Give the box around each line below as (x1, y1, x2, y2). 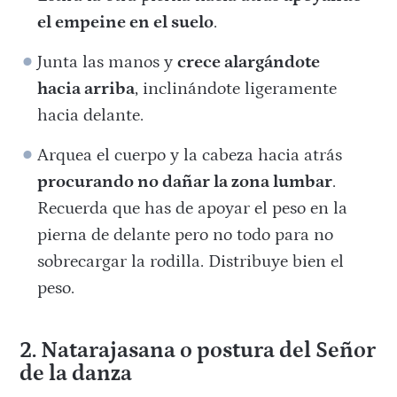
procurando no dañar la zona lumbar (37, 172, 333, 192)
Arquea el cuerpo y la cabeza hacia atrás (37, 145, 343, 166)
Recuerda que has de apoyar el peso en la (37, 198, 348, 219)
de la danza (19, 362, 132, 387)
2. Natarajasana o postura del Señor (19, 339, 376, 364)
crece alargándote (177, 52, 321, 73)
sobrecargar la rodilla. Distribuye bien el (37, 252, 345, 272)
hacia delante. (37, 105, 144, 126)
